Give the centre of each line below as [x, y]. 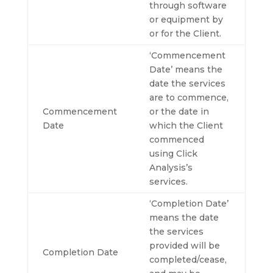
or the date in [179, 112]
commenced [176, 140]
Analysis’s [171, 168]
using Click [173, 154]
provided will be [184, 246]
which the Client [186, 126]
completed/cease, [188, 260]
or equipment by [186, 19]
